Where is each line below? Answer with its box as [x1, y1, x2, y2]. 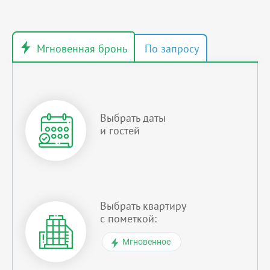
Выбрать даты [100, 111, 166, 125]
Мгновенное [122, 237, 171, 247]
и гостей [100, 124, 140, 138]
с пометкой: [100, 212, 157, 226]
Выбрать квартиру [100, 199, 186, 213]
